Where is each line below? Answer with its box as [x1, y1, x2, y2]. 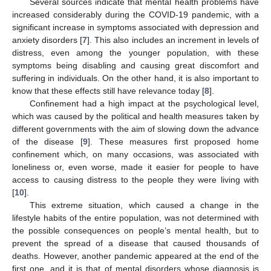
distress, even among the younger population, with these [12, 47, 259, 57]
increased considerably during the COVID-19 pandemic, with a [12, 9, 259, 19]
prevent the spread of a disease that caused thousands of [12, 238, 259, 248]
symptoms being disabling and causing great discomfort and [12, 60, 259, 70]
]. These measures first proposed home [87, 136, 259, 146]
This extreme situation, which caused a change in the [29, 200, 259, 210]
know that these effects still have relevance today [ [12, 85, 204, 96]
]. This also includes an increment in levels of [87, 34, 260, 45]
